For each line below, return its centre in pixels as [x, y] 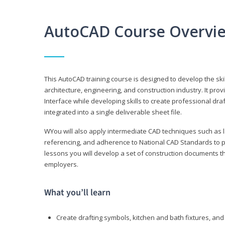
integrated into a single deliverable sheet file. [113, 112]
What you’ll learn [77, 193]
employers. [61, 164]
